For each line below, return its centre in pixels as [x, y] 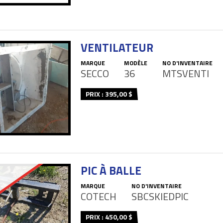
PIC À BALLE [111, 171]
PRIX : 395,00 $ [109, 94]
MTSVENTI [186, 73]
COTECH [99, 197]
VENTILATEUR [117, 47]
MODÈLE [136, 63]
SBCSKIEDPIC [160, 197]
